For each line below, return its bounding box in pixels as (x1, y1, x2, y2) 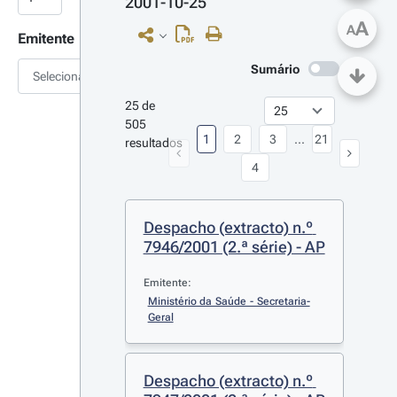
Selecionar (33, 69, 90, 83)
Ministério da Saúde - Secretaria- (147, 295, 310, 307)
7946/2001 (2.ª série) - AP (143, 237, 325, 256)
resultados (124, 136, 183, 150)
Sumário (251, 62, 300, 76)
